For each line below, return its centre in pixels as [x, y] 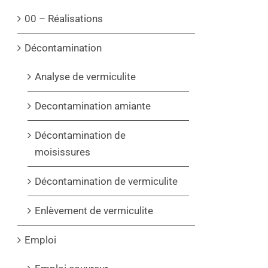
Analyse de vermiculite [85, 76]
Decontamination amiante [93, 106]
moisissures [63, 152]
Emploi [40, 240]
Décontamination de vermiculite [106, 181]
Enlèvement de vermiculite [94, 210]
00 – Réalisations [64, 18]
